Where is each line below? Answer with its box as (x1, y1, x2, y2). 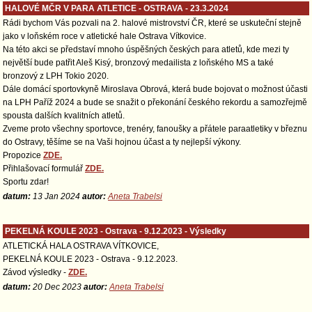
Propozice (3, 150, 43, 160)
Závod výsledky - (3, 267, 68, 277)
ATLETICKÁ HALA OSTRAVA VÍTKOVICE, (3, 241, 159, 251)
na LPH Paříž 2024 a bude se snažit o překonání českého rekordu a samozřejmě (3, 97, 307, 107)
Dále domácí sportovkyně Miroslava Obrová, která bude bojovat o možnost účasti (3, 84, 308, 94)
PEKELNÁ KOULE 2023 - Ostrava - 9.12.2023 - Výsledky (5, 226, 226, 236)
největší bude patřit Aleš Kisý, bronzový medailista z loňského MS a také (3, 58, 274, 68)
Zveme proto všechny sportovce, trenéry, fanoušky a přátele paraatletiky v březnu (3, 124, 307, 134)
